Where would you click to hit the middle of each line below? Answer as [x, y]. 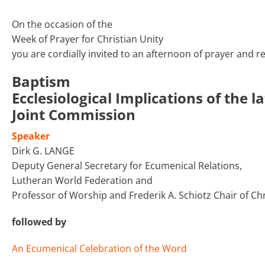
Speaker [31, 136]
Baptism [41, 81]
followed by [39, 222]
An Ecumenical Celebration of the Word [99, 248]
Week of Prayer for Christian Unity [88, 39]
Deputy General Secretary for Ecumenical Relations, [127, 165]
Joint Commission [74, 114]
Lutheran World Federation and [82, 180]
